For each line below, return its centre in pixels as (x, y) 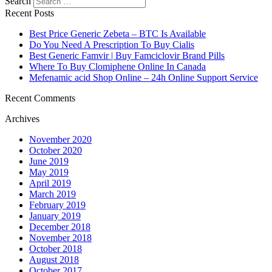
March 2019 (53, 194)
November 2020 (60, 140)
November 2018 (60, 238)
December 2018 (60, 227)
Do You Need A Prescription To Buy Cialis (112, 45)
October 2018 (56, 249)
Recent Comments (40, 98)
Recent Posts (29, 13)
